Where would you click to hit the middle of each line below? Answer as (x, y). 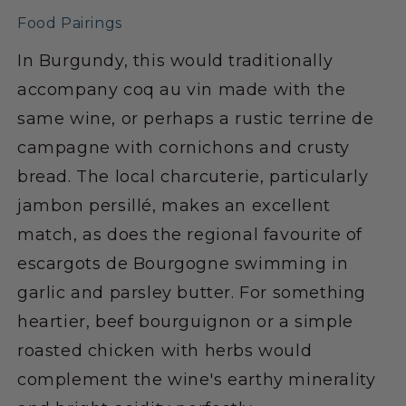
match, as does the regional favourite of (190, 234)
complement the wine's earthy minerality (197, 379)
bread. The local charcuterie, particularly (193, 176)
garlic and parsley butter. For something (192, 292)
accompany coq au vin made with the (182, 89)
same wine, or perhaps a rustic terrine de (196, 118)
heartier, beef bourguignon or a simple (185, 321)
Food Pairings (70, 23)
